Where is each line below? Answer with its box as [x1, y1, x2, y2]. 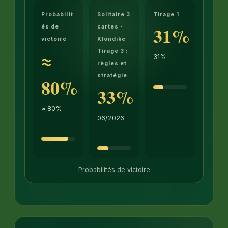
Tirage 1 [153, 11, 180, 18]
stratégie [97, 72, 128, 79]
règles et [97, 60, 127, 67]
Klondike [97, 35, 126, 42]
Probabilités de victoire [78, 165, 150, 174]
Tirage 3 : [97, 47, 128, 54]
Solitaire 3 [97, 11, 131, 18]
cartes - [97, 23, 124, 30]
